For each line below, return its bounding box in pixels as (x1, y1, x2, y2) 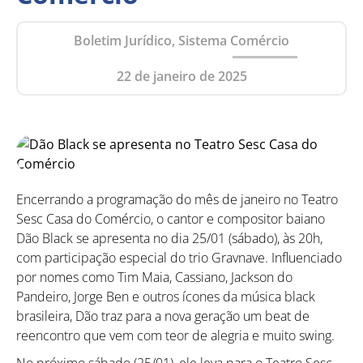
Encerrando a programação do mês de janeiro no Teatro (16, 190, 338, 208)
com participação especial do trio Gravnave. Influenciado (16, 248, 342, 267)
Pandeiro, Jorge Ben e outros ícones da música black (16, 287, 315, 305)
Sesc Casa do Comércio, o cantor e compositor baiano (16, 209, 325, 228)
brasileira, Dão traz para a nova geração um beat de (16, 306, 310, 325)
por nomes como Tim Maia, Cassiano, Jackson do (16, 267, 293, 286)
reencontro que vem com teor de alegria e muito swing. (16, 326, 335, 344)
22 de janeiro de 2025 (116, 66, 247, 85)
